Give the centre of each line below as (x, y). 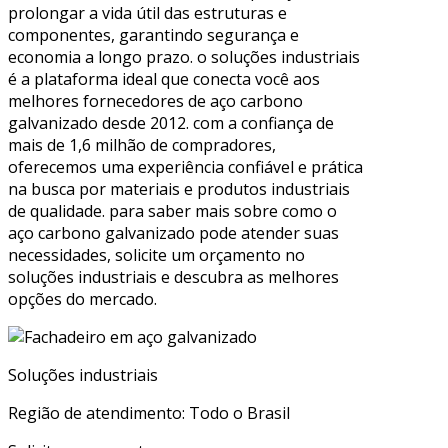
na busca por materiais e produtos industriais (179, 188)
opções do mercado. (82, 298)
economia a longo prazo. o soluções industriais (184, 56)
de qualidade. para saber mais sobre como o (172, 210)
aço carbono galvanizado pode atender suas (173, 232)
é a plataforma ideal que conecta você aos (164, 78)
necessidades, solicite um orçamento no (156, 254)
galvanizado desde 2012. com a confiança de (171, 122)
